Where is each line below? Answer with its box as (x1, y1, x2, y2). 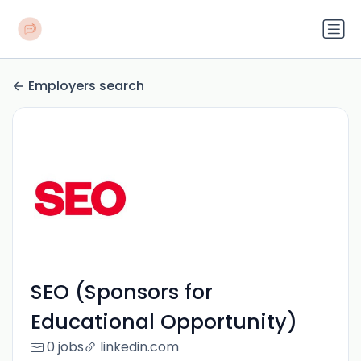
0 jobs (46, 338, 84, 357)
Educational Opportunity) (30, 308, 297, 337)
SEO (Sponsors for (30, 278, 213, 307)
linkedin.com (99, 338, 179, 357)
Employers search (28, 77, 144, 96)
